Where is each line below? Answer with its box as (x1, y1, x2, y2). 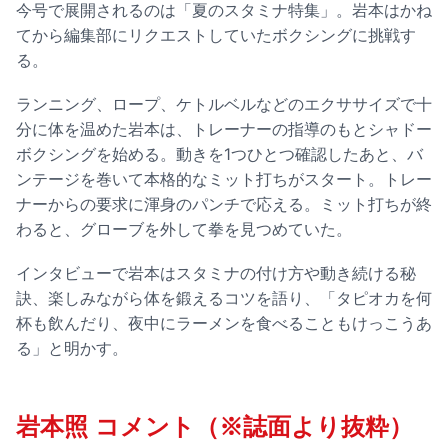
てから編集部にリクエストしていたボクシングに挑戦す (16, 24, 416, 45)
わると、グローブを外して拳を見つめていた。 (16, 219, 352, 240)
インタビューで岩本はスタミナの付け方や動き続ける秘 (16, 263, 416, 284)
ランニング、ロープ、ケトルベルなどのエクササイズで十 (16, 94, 432, 115)
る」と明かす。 (16, 338, 128, 359)
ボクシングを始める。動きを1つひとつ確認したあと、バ (16, 144, 423, 165)
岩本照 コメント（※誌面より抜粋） (16, 413, 413, 441)
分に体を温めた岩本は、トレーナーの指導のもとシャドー (16, 119, 432, 140)
